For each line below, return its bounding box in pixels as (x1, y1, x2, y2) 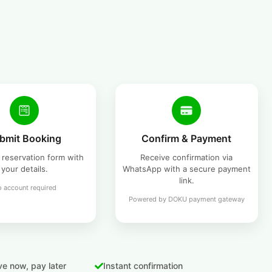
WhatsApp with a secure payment (122, 164, 251, 174)
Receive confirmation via (140, 152, 233, 163)
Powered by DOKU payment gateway (128, 195, 245, 204)
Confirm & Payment (141, 132, 232, 145)
